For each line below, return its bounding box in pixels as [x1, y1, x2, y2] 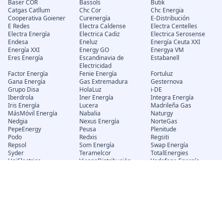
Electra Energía [8, 29, 50, 38]
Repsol [8, 140, 26, 149]
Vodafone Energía [150, 156, 200, 165]
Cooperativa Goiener [8, 13, 65, 22]
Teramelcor [79, 148, 111, 157]
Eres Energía [8, 53, 43, 62]
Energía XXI [8, 45, 40, 54]
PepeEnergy [8, 124, 41, 133]
